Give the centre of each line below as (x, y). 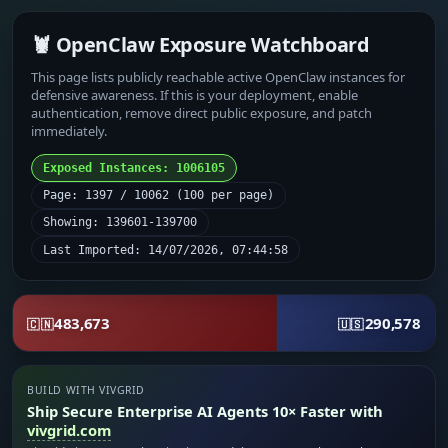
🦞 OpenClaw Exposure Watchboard (200, 44)
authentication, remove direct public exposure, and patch (202, 112)
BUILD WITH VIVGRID (86, 390)
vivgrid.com (69, 430)
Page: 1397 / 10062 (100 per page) (159, 195)
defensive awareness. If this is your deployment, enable (195, 94)
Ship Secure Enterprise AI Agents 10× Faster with (205, 411)
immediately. (69, 130)
